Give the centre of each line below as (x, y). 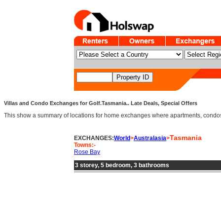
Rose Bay (87, 152)
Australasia (150, 138)
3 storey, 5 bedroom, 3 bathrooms (122, 165)
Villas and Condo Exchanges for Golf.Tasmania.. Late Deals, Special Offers (101, 103)
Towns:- (85, 145)
